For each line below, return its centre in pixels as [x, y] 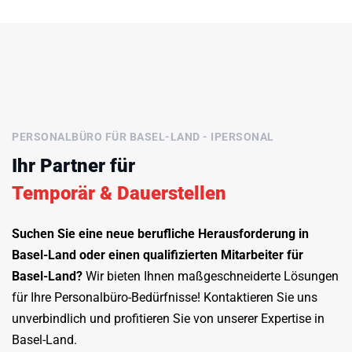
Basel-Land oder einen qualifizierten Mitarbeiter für [158, 255]
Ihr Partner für [73, 165]
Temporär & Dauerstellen [119, 193]
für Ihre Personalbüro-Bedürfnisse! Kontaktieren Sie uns [165, 297]
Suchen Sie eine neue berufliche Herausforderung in [160, 233]
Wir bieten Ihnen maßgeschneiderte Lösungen [211, 276]
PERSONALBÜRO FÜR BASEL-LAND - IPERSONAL [143, 136]
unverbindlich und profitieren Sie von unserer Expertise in [168, 318]
